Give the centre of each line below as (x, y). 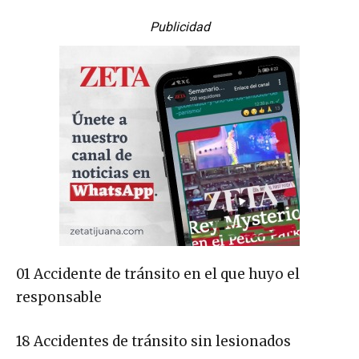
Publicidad (179, 26)
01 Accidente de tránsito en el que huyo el (158, 274)
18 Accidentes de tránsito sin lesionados (160, 341)
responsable (59, 297)
